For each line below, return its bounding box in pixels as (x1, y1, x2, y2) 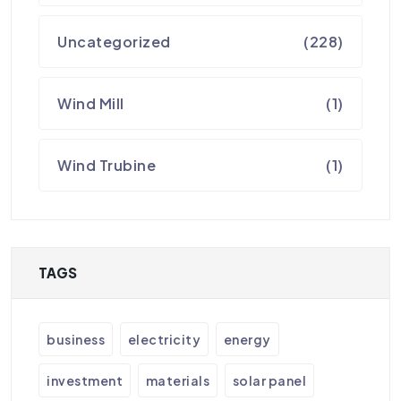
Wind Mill (57, 94, 124, 114)
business (47, 331, 106, 348)
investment (47, 372, 124, 389)
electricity (127, 331, 201, 348)
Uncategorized (57, 32, 171, 52)
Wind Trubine (57, 156, 157, 175)
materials (145, 372, 210, 389)
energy (223, 331, 271, 348)
